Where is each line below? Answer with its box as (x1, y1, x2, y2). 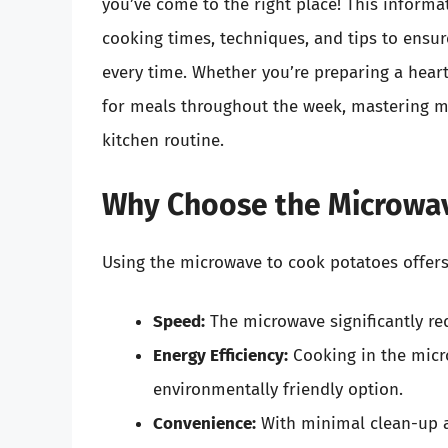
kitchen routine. (102, 130, 224, 152)
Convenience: (153, 413, 256, 435)
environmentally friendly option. (153, 379, 403, 401)
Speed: (153, 311, 205, 333)
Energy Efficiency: (153, 345, 288, 367)
